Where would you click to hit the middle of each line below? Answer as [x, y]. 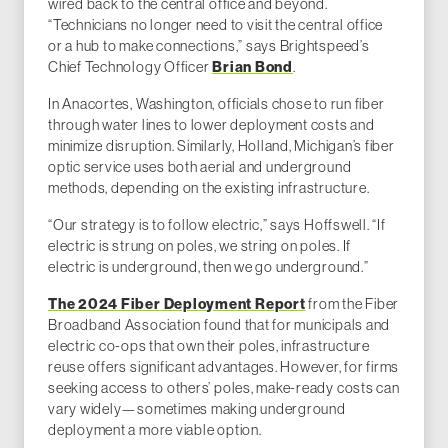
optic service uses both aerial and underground [200, 167]
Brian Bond [252, 67]
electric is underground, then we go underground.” [208, 267]
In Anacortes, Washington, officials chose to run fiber [216, 104]
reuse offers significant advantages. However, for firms [224, 367]
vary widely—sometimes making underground [197, 409]
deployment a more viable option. [155, 430]
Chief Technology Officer [130, 67]
